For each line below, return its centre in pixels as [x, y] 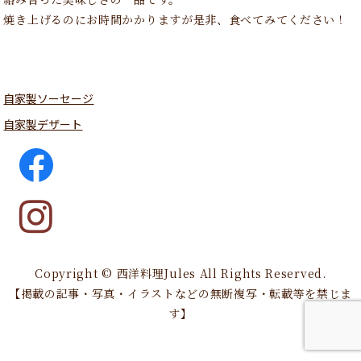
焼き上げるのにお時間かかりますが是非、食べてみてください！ [175, 20]
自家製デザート [43, 124]
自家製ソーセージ [49, 98]
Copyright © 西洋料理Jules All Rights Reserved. [180, 273]
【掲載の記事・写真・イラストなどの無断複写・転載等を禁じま [180, 293]
